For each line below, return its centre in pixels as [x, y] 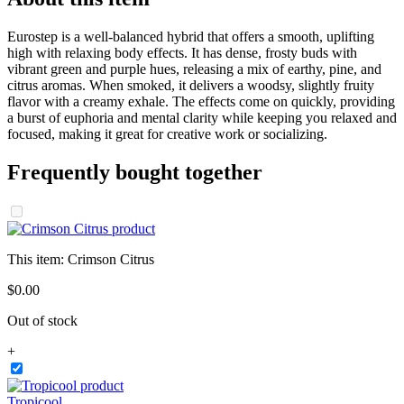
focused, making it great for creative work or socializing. [167, 133]
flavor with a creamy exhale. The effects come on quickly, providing [201, 101]
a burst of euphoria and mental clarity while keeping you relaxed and [202, 117]
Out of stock [42, 320]
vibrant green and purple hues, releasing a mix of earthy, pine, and [194, 69]
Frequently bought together [135, 172]
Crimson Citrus [111, 259]
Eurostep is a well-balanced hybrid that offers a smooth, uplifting [191, 36]
